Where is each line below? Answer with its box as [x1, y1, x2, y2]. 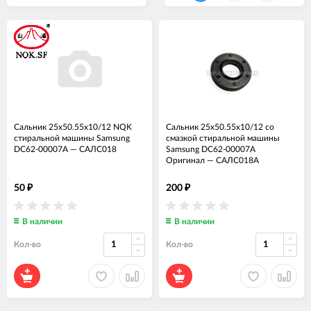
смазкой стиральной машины [166, 134, 280, 143]
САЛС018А [216, 156, 259, 165]
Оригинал [166, 156, 205, 165]
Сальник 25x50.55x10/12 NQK [14, 123, 132, 132]
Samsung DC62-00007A [166, 145, 255, 154]
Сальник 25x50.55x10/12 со [166, 123, 274, 132]
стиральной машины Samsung [14, 134, 130, 143]
